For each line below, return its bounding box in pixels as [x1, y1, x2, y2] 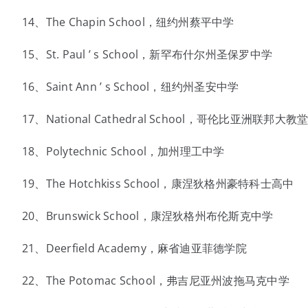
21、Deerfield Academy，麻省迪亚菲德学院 [21, 241, 247, 256]
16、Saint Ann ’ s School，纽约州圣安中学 [21, 79, 239, 94]
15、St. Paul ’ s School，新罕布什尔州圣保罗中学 [21, 47, 273, 62]
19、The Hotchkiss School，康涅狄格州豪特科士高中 [21, 176, 294, 191]
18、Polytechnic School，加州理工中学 [21, 144, 225, 159]
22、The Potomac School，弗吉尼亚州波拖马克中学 [21, 273, 289, 288]
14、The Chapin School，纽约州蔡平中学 [21, 14, 234, 30]
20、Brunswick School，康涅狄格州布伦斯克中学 [21, 208, 274, 223]
